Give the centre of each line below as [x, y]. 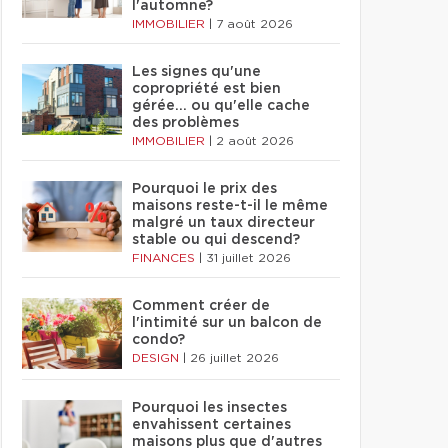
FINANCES [165, 258]
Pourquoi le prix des [204, 189]
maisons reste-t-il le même [230, 206]
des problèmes [185, 123]
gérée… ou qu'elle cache [221, 106]
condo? [158, 340]
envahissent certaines [211, 425]
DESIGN [157, 358]
